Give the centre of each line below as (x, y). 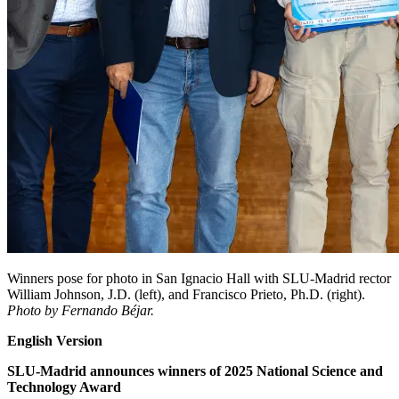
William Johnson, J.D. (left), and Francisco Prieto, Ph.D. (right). (186, 294)
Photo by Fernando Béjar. (81, 310)
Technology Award (64, 387)
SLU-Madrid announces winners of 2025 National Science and (195, 370)
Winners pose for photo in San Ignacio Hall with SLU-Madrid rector (199, 278)
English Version (55, 340)
